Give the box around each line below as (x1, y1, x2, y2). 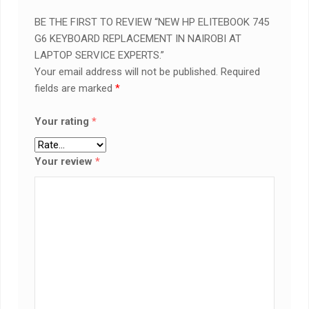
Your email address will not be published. (34, 66, 219, 79)
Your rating (34, 115, 92, 128)
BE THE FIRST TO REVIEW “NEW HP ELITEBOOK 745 (34, 16, 270, 29)
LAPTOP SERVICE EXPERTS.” (34, 49, 165, 62)
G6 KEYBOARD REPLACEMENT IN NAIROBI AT (34, 32, 242, 46)
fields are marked (34, 82, 116, 95)
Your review (34, 155, 96, 168)
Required (221, 66, 261, 79)
